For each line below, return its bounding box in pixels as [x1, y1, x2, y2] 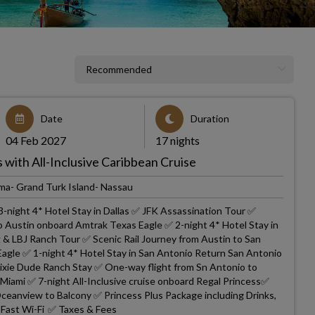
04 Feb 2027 [6, 134, 67, 147]
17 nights [155, 134, 200, 147]
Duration [190, 112, 229, 124]
